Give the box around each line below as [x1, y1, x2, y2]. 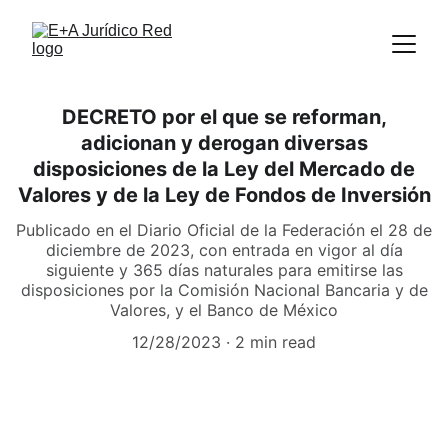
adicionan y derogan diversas [80, 131, 368, 155]
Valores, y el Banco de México [110, 300, 338, 320]
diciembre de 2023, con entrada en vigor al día [45, 240, 403, 260]
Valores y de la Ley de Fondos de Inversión [17, 183, 431, 207]
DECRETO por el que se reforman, [61, 105, 387, 129]
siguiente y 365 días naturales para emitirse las [45, 260, 403, 280]
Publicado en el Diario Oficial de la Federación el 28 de [16, 220, 432, 240]
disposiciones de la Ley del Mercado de [33, 157, 415, 181]
